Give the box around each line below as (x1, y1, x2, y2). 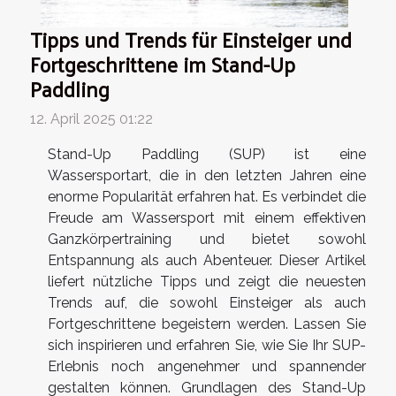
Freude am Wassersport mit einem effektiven (48, 209, 366, 226)
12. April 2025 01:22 (30, 110, 153, 127)
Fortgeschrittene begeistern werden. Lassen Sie (48, 315, 366, 332)
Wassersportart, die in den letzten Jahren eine (48, 166, 366, 184)
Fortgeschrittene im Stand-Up (30, 44, 295, 83)
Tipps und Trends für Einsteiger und (30, 19, 352, 58)
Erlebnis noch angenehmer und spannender (48, 357, 366, 375)
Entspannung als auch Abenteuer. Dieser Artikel (48, 251, 366, 269)
